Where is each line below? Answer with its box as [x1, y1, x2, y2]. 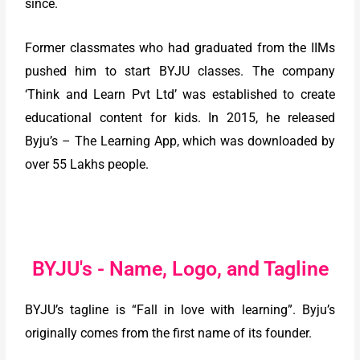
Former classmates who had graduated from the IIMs [25, 40, 335, 55]
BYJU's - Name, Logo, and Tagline [31, 257, 329, 281]
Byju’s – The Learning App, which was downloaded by [25, 133, 335, 149]
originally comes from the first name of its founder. [25, 325, 313, 342]
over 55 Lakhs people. [25, 157, 149, 172]
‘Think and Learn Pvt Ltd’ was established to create [25, 87, 335, 102]
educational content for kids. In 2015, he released [25, 110, 335, 125]
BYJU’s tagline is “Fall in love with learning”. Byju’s [25, 302, 335, 318]
